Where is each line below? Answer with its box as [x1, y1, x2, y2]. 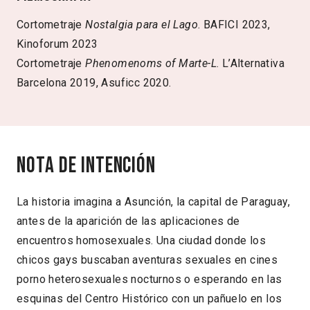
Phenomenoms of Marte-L [85, 56, 217, 70]
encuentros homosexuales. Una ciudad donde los [17, 233, 266, 247]
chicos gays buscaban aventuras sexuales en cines [17, 253, 278, 266]
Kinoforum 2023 [17, 37, 98, 51]
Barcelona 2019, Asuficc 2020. [17, 75, 172, 89]
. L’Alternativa [217, 56, 285, 70]
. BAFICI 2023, [198, 17, 271, 31]
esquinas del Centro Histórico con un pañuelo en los [17, 291, 282, 305]
